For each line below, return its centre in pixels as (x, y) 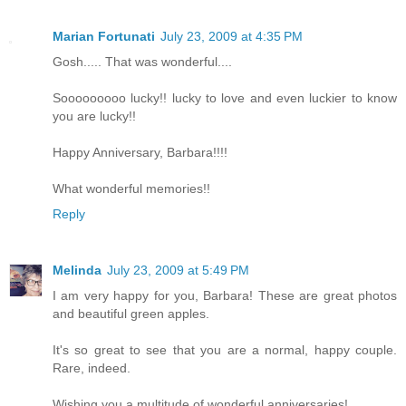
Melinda (77, 270)
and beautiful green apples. (131, 313)
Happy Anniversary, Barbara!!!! (140, 152)
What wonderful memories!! (131, 188)
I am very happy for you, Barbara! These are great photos (225, 295)
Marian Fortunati (104, 36)
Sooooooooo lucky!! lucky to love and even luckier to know (225, 97)
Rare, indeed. (92, 367)
